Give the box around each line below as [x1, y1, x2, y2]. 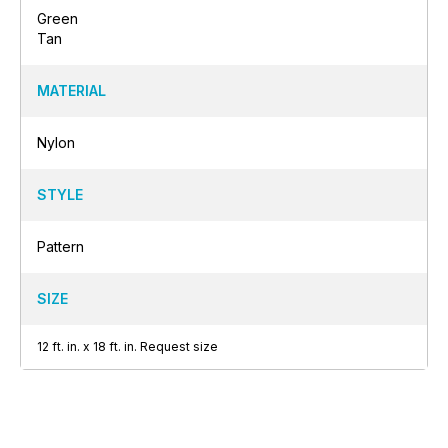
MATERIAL [37, 81, 106, 99]
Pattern [37, 237, 84, 255]
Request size [140, 338, 218, 354]
